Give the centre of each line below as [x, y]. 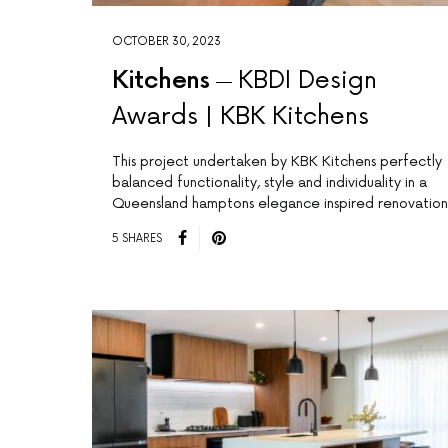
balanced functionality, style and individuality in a [269, 183]
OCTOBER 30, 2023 [166, 42]
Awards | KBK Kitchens [240, 117]
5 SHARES [137, 238]
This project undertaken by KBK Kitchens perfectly [277, 162]
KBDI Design [307, 81]
